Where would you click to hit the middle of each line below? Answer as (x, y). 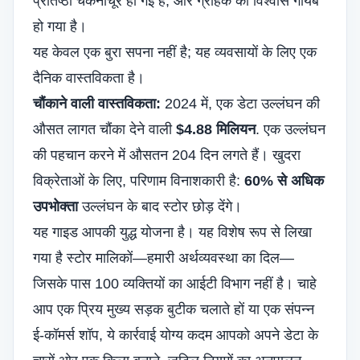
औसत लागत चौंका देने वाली (104, 129)
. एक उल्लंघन (290, 129)
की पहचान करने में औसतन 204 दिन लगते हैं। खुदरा (167, 155)
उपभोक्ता (55, 207)
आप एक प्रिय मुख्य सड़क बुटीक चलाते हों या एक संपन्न (174, 309)
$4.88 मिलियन (216, 129)
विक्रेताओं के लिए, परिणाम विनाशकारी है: (139, 181)
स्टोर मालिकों (100, 258)
